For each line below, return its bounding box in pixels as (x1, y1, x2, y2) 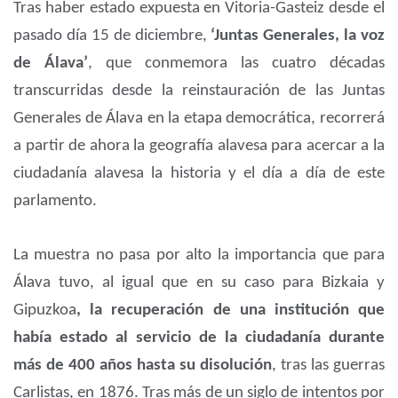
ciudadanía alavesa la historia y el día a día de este (13, 165, 385, 183)
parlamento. (13, 193, 97, 211)
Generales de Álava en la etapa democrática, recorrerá (13, 110, 385, 128)
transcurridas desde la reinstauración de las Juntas (13, 83, 385, 100)
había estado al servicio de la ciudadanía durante (13, 330, 385, 347)
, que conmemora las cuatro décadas (88, 55, 385, 73)
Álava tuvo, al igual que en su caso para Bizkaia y (13, 275, 385, 292)
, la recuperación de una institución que (76, 302, 385, 320)
